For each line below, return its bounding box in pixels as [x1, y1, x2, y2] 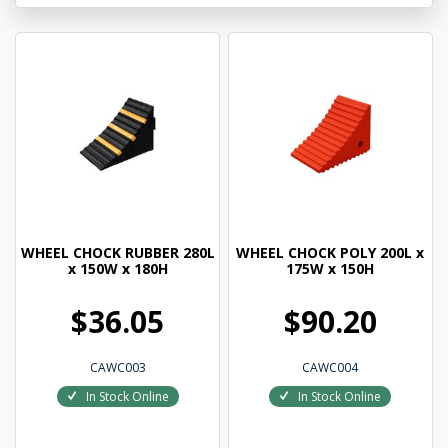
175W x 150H [286, 259, 375, 279]
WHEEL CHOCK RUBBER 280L [20, 243, 215, 263]
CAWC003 [89, 359, 146, 377]
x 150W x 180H [67, 259, 168, 279]
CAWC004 [302, 359, 359, 377]
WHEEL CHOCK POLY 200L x [236, 243, 425, 263]
